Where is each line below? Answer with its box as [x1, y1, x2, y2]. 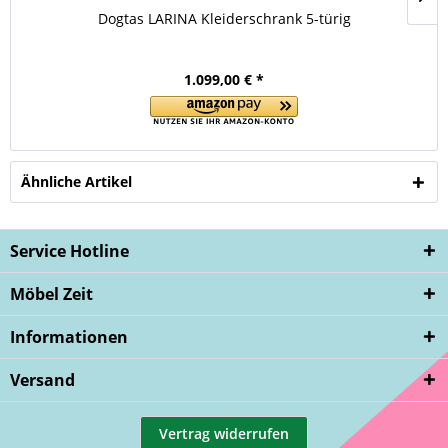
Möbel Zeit [10, 283, 93, 305]
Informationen [10, 326, 128, 348]
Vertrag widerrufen [159, 424, 289, 443]
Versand [10, 369, 75, 391]
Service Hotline [10, 240, 129, 262]
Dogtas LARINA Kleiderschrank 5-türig [97, 9, 351, 28]
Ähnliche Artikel [21, 172, 132, 191]
